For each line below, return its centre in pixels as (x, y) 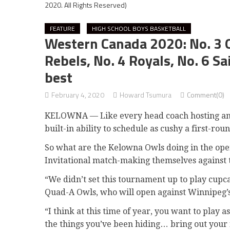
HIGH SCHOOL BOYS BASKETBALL (139, 28)
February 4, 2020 (78, 94)
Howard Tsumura (146, 94)
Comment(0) (206, 94)
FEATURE (62, 28)
